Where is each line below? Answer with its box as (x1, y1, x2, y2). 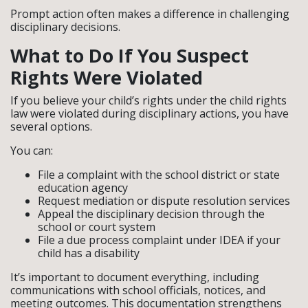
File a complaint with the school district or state (38, 166, 280, 182)
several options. (10, 118, 92, 134)
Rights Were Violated (10, 64, 203, 90)
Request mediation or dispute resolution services (38, 192, 290, 208)
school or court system (38, 219, 155, 234)
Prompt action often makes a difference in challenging (10, 5, 289, 21)
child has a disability (38, 245, 140, 261)
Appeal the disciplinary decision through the (38, 206, 265, 221)
